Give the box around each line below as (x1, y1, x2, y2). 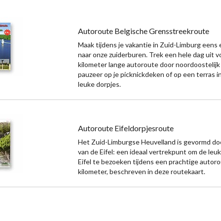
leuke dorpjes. (78, 80, 121, 89)
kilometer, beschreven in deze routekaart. (78, 167, 206, 176)
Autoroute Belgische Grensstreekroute (78, 26, 210, 36)
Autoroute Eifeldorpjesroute (78, 123, 174, 133)
